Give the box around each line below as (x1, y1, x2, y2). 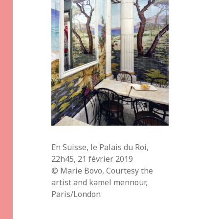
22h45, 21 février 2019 (51, 153, 133, 164)
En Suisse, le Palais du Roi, (51, 141, 149, 153)
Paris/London (51, 188, 101, 199)
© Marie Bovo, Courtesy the (51, 165, 153, 176)
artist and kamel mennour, (51, 176, 148, 188)
